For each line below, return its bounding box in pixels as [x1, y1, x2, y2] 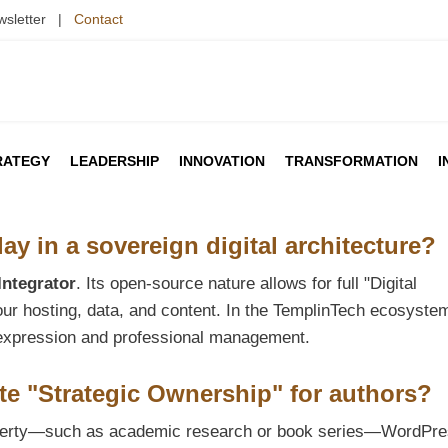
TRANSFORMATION [285, 153, 418, 169]
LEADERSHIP [70, 153, 159, 169]
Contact [74, 11, 123, 27]
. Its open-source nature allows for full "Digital [76, 274, 417, 293]
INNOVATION [179, 153, 265, 169]
